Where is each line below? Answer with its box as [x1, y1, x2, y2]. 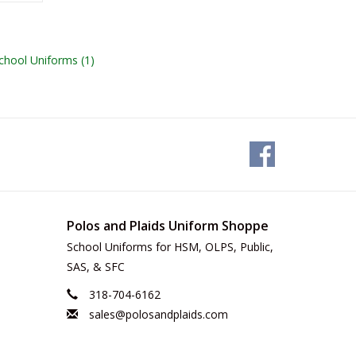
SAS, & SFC [66, 258, 125, 274]
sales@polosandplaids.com [88, 306, 228, 322]
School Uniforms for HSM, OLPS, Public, [66, 238, 273, 254]
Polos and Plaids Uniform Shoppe [66, 216, 269, 234]
